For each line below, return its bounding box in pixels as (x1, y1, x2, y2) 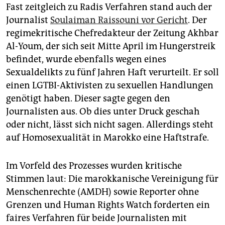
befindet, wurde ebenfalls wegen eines (6, 54, 166, 65)
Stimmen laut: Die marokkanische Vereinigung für (6, 173, 218, 185)
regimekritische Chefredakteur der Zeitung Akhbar (6, 28, 218, 39)
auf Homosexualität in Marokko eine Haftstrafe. (6, 132, 209, 144)
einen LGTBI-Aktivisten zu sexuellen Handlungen (6, 80, 213, 91)
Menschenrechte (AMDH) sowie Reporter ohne (6, 186, 199, 198)
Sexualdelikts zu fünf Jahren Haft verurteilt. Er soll (6, 67, 219, 78)
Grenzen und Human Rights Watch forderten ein (6, 199, 210, 211)
